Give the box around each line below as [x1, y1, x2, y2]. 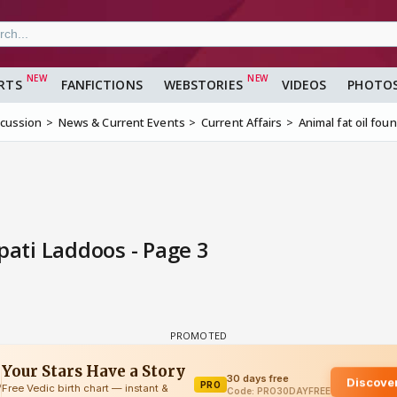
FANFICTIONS [60, 76, 143, 94]
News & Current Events [58, 114, 185, 131]
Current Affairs [201, 114, 283, 131]
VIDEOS [281, 76, 327, 94]
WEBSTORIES [163, 76, 243, 94]
